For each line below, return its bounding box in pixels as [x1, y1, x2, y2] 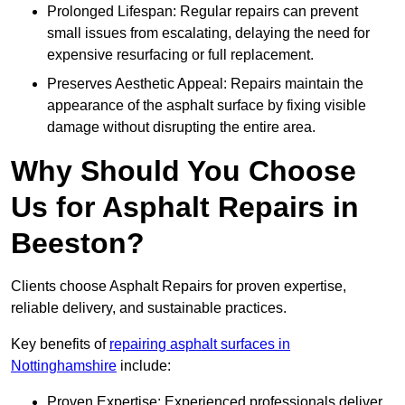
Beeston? [11, 227, 145, 260]
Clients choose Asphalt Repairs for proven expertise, [11, 278, 346, 295]
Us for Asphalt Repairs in [11, 191, 359, 224]
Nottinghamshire [11, 358, 117, 374]
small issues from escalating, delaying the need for [47, 25, 370, 42]
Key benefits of [11, 336, 109, 353]
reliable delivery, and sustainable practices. [11, 300, 290, 316]
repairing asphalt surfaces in [109, 336, 290, 353]
